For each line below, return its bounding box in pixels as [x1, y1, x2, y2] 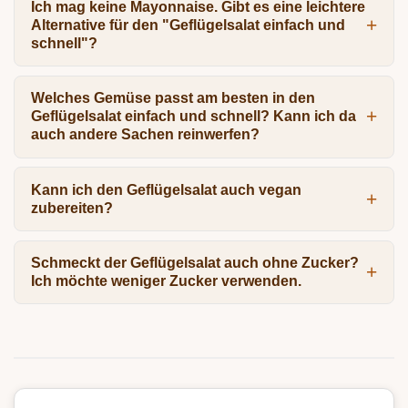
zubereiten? [30, 199, 113, 216]
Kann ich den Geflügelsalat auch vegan [30, 181, 301, 198]
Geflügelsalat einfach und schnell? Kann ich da [30, 108, 356, 125]
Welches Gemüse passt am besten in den [30, 90, 315, 107]
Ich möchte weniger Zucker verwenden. [30, 273, 301, 290]
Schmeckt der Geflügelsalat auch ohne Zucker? [30, 255, 359, 271]
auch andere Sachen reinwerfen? [30, 127, 260, 143]
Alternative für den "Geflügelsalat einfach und [30, 16, 345, 33]
